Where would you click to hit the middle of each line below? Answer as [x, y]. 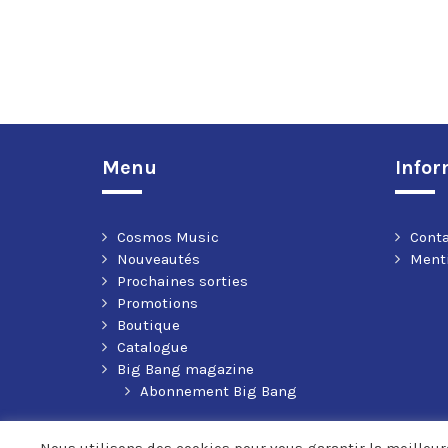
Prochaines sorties [182, 281]
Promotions [157, 303]
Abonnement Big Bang [218, 391]
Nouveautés [158, 259]
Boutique [148, 325]
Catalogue [152, 347]
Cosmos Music [168, 237]
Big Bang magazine [185, 369]
